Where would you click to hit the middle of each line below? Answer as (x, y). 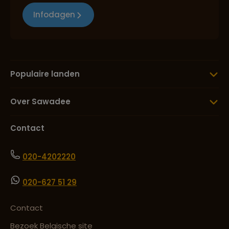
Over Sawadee (40, 102)
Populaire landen (45, 74)
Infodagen (54, 15)
